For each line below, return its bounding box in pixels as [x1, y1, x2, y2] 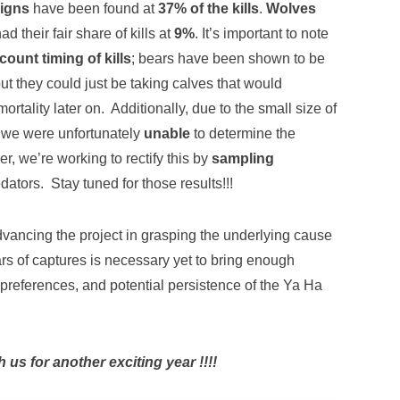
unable [144, 125, 190, 141]
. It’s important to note [195, 25, 329, 41]
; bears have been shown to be [131, 50, 325, 66]
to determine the [190, 125, 296, 141]
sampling [212, 150, 274, 166]
